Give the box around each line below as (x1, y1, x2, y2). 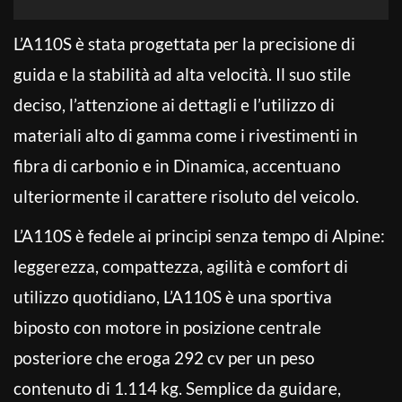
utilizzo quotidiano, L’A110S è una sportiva (13, 285, 332, 307)
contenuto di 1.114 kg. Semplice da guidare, (13, 377, 341, 398)
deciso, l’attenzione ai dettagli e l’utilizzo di (13, 93, 335, 115)
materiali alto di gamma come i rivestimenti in (13, 124, 358, 145)
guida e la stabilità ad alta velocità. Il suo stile (13, 63, 351, 84)
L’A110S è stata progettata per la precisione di (13, 32, 355, 54)
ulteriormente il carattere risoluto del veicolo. (13, 185, 359, 206)
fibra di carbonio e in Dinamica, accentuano (13, 154, 341, 176)
